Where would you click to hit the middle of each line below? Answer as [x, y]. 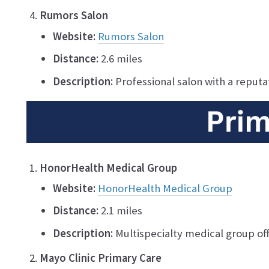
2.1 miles [120, 211]
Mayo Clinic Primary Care [101, 258]
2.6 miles [120, 59]
